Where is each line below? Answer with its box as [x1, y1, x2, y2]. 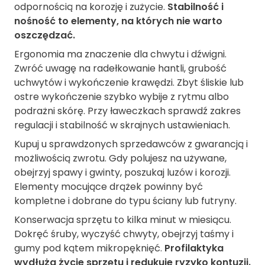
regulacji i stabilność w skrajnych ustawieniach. [14, 118, 230, 132]
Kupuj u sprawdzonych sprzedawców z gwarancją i [14, 137, 248, 151]
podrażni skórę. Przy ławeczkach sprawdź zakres [14, 104, 241, 118]
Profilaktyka [164, 241, 224, 256]
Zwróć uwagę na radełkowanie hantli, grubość [14, 62, 227, 76]
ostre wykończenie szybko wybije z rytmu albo [14, 90, 229, 104]
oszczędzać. [14, 28, 75, 43]
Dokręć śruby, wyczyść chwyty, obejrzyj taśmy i [14, 227, 234, 241]
